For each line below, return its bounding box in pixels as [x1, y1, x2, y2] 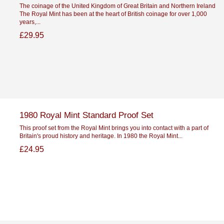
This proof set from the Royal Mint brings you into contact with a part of [19, 124, 208, 131]
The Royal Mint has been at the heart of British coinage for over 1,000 [19, 10, 207, 17]
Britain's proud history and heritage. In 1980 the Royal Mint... [19, 132, 182, 139]
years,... [19, 18, 40, 25]
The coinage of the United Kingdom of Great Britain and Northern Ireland [19, 2, 215, 9]
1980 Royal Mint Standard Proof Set [19, 109, 153, 120]
